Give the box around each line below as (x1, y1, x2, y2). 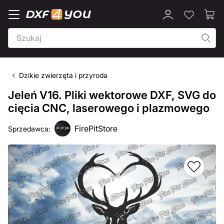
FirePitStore (74, 123, 117, 133)
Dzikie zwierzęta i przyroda (19, 71, 107, 79)
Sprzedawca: (8, 124, 50, 133)
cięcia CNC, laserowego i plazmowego (8, 101, 209, 114)
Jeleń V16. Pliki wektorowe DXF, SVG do (8, 88, 216, 101)
